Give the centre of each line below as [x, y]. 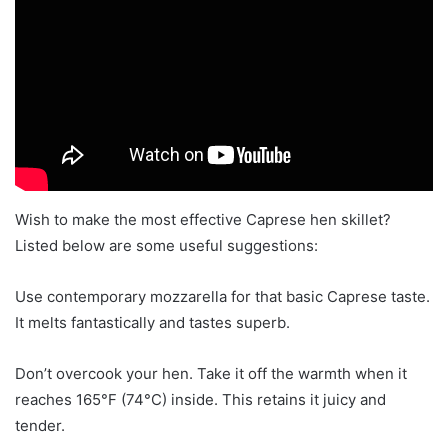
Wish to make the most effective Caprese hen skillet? [203, 219]
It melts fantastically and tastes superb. [152, 322]
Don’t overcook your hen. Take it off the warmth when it [211, 373]
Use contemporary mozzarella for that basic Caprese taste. [222, 296]
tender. [40, 425]
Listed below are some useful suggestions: [166, 245]
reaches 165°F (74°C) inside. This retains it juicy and [200, 399]
